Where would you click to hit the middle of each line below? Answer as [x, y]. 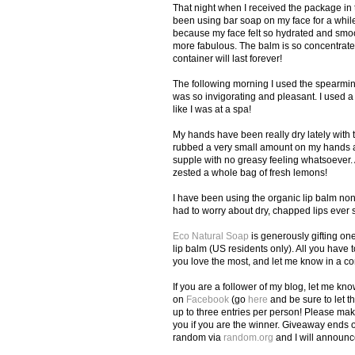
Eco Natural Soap [211, 236]
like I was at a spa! [212, 109]
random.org [248, 337]
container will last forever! [227, 58]
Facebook [208, 299]
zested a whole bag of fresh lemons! [250, 172]
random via [198, 337]
